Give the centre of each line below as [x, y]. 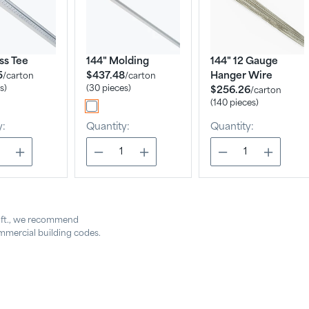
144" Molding [118, 61]
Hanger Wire [241, 76]
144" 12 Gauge [244, 61]
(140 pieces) [235, 103]
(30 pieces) [109, 89]
